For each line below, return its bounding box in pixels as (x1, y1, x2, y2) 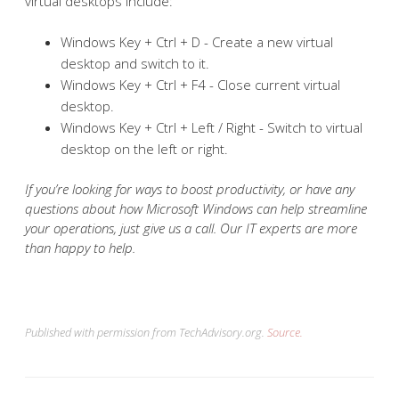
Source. (267, 323, 303, 340)
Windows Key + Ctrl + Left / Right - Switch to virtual (61, 118, 362, 136)
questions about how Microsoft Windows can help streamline (25, 199, 367, 217)
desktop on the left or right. (61, 139, 228, 158)
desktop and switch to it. (61, 53, 209, 72)
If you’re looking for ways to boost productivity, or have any (25, 180, 354, 198)
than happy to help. (25, 239, 135, 256)
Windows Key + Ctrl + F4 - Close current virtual (61, 75, 340, 94)
